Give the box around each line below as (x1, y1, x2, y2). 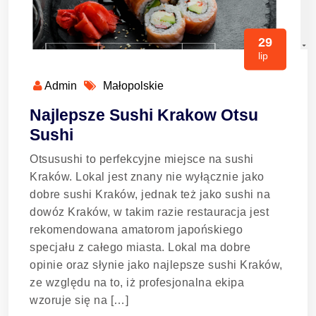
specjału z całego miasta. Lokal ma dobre (30, 241, 250, 253)
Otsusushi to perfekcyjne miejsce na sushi (30, 153, 254, 165)
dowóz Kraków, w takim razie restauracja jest (30, 206, 269, 218)
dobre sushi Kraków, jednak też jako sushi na (30, 188, 270, 200)
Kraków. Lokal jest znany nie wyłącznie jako (30, 171, 265, 183)
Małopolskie (103, 80, 164, 92)
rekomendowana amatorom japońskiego (30, 224, 243, 236)
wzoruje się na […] (30, 294, 128, 306)
